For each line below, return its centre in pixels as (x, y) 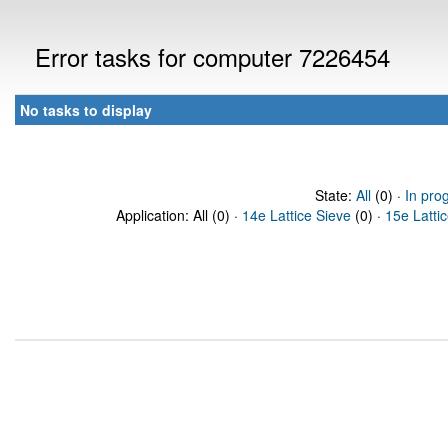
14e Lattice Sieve (296, 215)
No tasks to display (86, 110)
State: (335, 195)
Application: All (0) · (179, 215)
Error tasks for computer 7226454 (212, 56)
